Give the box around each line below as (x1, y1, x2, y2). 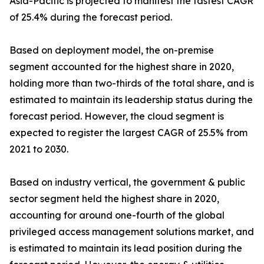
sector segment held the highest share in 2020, (9, 193, 219, 204)
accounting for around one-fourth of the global (9, 209, 225, 221)
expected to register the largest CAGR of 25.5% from (9, 127, 247, 138)
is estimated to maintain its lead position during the (9, 242, 242, 254)
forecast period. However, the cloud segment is (9, 110, 224, 122)
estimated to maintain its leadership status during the (9, 94, 253, 105)
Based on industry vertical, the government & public (9, 176, 245, 188)
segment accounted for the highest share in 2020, (9, 61, 234, 72)
